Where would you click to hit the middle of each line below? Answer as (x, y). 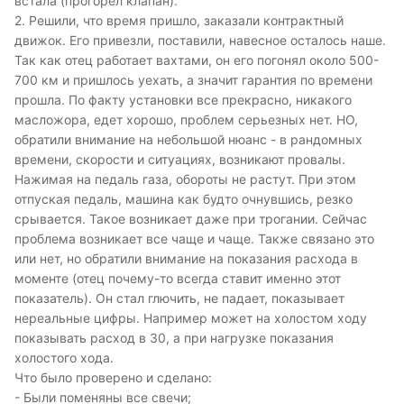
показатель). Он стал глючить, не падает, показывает (179, 298)
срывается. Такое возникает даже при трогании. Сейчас (191, 219)
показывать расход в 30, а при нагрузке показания (174, 338)
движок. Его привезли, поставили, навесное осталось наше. (200, 41)
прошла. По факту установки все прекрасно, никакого (183, 100)
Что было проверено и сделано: (113, 378)
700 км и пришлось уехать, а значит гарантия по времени (193, 80)
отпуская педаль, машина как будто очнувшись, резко (184, 199)
